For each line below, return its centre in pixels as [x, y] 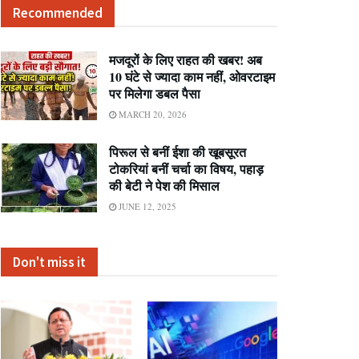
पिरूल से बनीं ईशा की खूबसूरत [177, 152]
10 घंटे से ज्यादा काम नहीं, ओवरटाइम [192, 77]
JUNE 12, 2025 [146, 206]
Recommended [58, 13]
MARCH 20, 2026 [151, 114]
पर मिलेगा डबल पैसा [155, 93]
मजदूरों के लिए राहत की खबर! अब [186, 60]
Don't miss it [49, 262]
